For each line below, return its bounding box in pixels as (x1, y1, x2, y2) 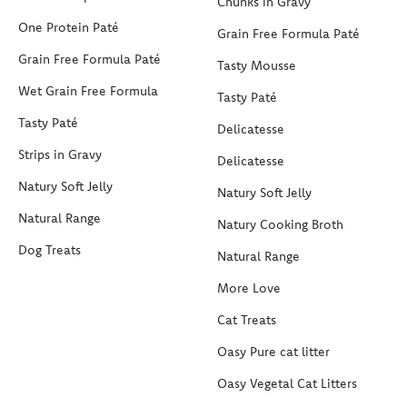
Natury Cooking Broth (217, 215, 343, 233)
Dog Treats (18, 241, 81, 258)
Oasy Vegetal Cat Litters (217, 374, 357, 392)
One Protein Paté (18, 18, 119, 35)
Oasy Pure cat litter (217, 342, 330, 360)
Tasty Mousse (217, 56, 296, 74)
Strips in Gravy (18, 145, 102, 163)
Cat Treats (217, 311, 276, 328)
